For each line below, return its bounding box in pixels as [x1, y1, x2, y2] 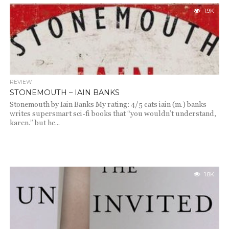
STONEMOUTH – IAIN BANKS [9, 88, 120, 97]
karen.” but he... [9, 119, 60, 127]
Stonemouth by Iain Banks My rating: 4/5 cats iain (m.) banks [9, 100, 207, 108]
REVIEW [9, 79, 32, 85]
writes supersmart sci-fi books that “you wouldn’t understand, [9, 109, 216, 118]
